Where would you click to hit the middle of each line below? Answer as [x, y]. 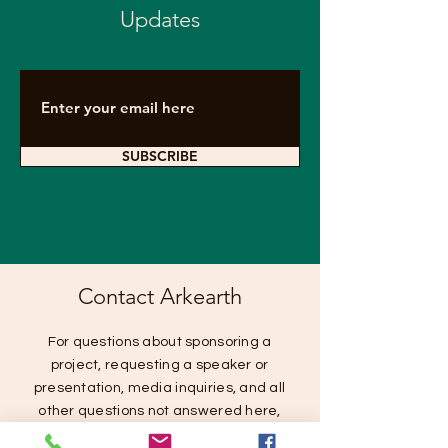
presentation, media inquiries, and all [159, 387]
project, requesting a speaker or [159, 364]
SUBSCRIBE [160, 155]
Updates [159, 19]
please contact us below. [159, 433]
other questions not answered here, [159, 410]
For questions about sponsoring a [159, 341]
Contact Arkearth [159, 296]
